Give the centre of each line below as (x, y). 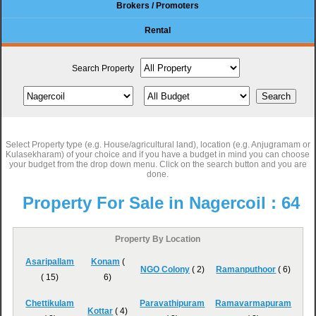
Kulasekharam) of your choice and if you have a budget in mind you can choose (158, 154)
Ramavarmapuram (254, 303)
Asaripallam (50, 261)
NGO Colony (165, 269)
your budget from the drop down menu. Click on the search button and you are (158, 164)
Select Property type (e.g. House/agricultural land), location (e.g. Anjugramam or (158, 145)
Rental (158, 30)
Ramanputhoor (246, 269)
